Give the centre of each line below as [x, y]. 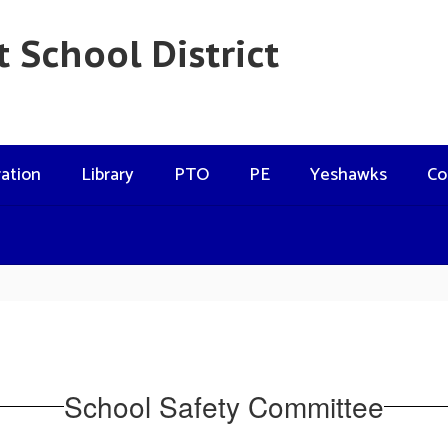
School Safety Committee [224, 405]
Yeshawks [348, 175]
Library [107, 175]
